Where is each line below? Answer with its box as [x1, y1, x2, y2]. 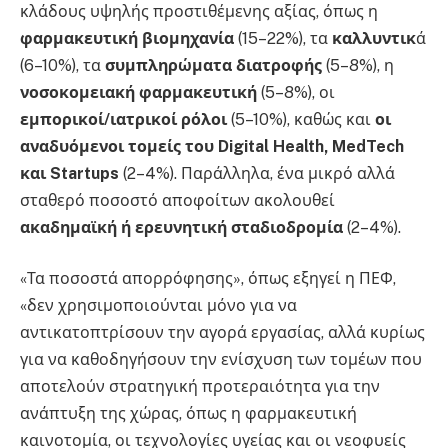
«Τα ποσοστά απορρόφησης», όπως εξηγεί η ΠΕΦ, [20, 269, 396, 289]
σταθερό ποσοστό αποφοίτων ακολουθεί [20, 190, 335, 210]
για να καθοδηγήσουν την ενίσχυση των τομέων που [20, 350, 422, 370]
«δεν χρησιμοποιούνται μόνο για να [20, 296, 297, 316]
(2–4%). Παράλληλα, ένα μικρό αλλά [119, 163, 395, 183]
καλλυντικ [332, 28, 416, 48]
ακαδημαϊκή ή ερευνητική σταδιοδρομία [20, 217, 343, 237]
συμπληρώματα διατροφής [105, 55, 322, 75]
